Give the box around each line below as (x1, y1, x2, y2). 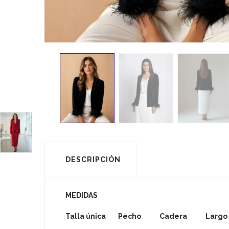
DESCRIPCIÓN (65, 155, 121, 164)
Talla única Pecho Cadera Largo (65, 212, 227, 221)
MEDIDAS (65, 191, 98, 199)
